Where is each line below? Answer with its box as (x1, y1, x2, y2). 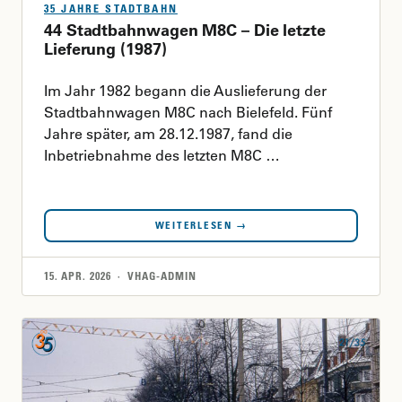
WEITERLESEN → (154, 219, 248, 232)
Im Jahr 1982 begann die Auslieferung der (44, 82, 327, 100)
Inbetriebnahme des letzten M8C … (44, 146, 280, 165)
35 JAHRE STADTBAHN (44, 2, 178, 16)
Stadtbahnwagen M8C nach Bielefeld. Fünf (44, 103, 332, 122)
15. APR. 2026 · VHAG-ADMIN (44, 269, 197, 284)
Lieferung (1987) (44, 39, 167, 60)
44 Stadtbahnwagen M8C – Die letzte (44, 20, 326, 41)
